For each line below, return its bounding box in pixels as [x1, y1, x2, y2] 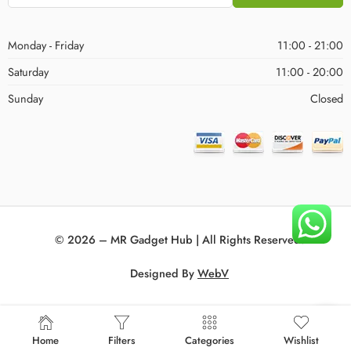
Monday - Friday [8, 36, 84, 53]
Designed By [130, 264, 197, 281]
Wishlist [283, 333, 319, 348]
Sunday [8, 89, 43, 107]
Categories [184, 333, 234, 348]
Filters [108, 333, 136, 348]
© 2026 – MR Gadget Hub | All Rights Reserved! [54, 230, 305, 248]
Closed [310, 89, 343, 107]
